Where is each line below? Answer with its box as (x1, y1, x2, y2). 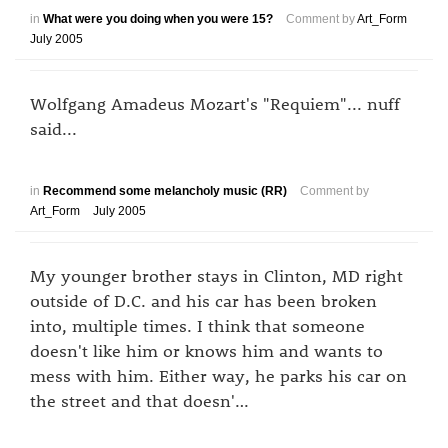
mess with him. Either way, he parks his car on (30, 364, 407, 386)
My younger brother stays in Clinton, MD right (30, 264, 403, 286)
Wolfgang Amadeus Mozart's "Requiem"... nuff (30, 92, 400, 114)
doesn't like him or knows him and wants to (30, 339, 383, 361)
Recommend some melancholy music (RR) (43, 184, 287, 198)
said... (30, 117, 77, 139)
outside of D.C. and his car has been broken (30, 289, 377, 311)
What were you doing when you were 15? (43, 12, 273, 26)
